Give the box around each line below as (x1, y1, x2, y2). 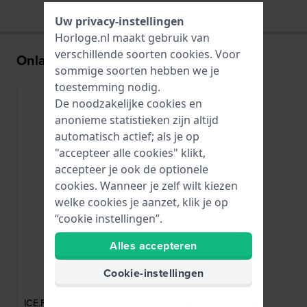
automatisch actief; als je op (55, 128, 199, 144)
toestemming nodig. (55, 79, 160, 95)
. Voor (210, 46, 241, 62)
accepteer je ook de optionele (55, 161, 208, 177)
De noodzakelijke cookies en (55, 95, 202, 111)
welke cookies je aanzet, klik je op (55, 194, 228, 210)
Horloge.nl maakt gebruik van (55, 29, 210, 45)
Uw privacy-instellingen (55, 13, 184, 29)
